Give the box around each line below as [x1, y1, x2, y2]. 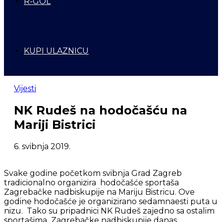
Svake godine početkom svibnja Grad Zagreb [4, 168, 182, 178]
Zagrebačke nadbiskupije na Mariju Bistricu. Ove [4, 187, 195, 197]
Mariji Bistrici [14, 117, 96, 132]
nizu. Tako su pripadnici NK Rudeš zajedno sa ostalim [4, 206, 215, 216]
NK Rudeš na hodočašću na [14, 103, 187, 117]
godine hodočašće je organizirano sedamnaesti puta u [4, 196, 218, 206]
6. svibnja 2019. [14, 141, 70, 151]
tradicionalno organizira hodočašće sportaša [4, 177, 179, 187]
